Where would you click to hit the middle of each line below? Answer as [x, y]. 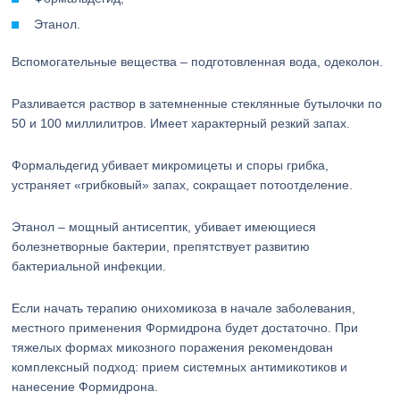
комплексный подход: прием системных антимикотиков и [180, 367]
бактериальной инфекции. [89, 266]
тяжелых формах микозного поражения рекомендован [173, 347]
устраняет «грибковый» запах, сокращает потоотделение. [183, 185]
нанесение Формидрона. [85, 387]
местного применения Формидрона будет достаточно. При [185, 328]
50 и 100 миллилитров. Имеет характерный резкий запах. [181, 123]
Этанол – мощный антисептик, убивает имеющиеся [164, 227]
